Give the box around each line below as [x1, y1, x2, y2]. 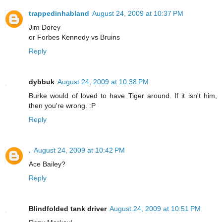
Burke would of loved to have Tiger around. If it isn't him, [29, 91, 217, 100]
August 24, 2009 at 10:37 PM [92, 9, 183, 17]
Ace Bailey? [29, 160, 65, 168]
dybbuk [29, 77, 55, 86]
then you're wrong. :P [29, 101, 96, 110]
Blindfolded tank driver [29, 204, 107, 213]
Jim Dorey [29, 23, 60, 31]
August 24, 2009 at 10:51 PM [110, 204, 201, 213]
